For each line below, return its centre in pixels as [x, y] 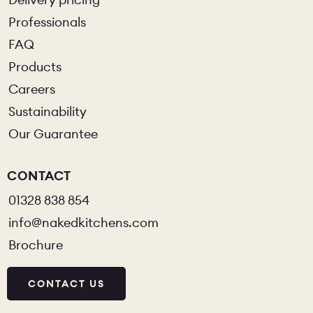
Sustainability [48, 111]
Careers [32, 89]
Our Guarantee [53, 133]
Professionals [47, 22]
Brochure [36, 245]
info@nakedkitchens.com [83, 222]
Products [35, 66]
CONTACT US [66, 283]
